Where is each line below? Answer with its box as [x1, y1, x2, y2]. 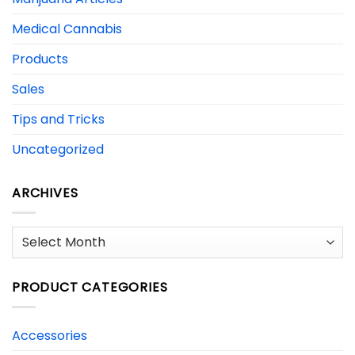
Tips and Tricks [12, 110, 105, 129]
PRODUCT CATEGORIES [12, 278, 168, 296]
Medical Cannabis [12, 20, 122, 39]
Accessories [12, 326, 87, 345]
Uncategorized [12, 140, 104, 159]
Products [12, 50, 68, 69]
